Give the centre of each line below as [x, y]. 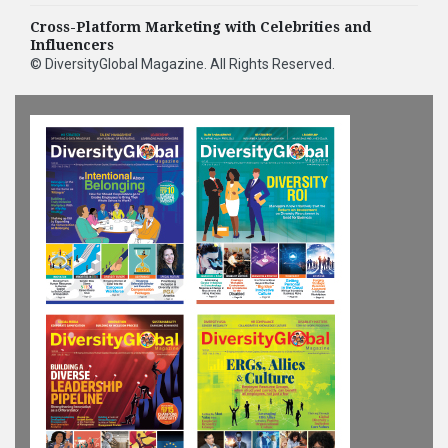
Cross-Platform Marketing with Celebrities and [200, 27]
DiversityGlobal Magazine [124, 64]
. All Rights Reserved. [269, 64]
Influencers [72, 45]
